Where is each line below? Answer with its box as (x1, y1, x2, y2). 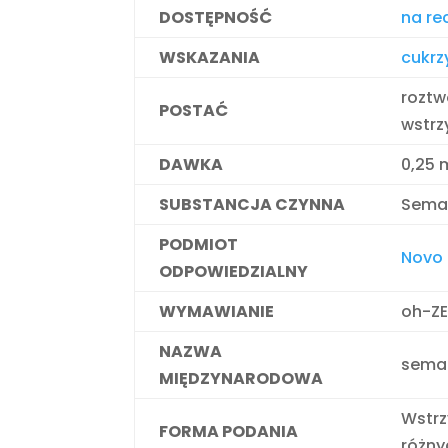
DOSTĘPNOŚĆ (159, 6, 273, 30)
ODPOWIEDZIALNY (159, 260, 309, 284)
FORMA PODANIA (159, 420, 299, 444)
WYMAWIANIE (159, 300, 275, 324)
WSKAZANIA (159, 46, 261, 70)
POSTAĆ (159, 99, 229, 123)
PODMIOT (159, 233, 239, 257)
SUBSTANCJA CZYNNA (159, 193, 346, 217)
